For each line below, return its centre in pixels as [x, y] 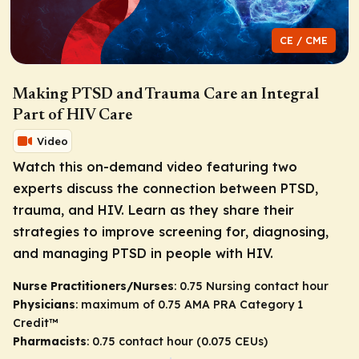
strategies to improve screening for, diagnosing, [171, 231]
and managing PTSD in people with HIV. [143, 253]
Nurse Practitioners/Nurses [93, 286]
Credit [31, 323]
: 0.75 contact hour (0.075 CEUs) [177, 341]
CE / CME [304, 40]
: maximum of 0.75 [130, 304]
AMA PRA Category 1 [244, 304]
